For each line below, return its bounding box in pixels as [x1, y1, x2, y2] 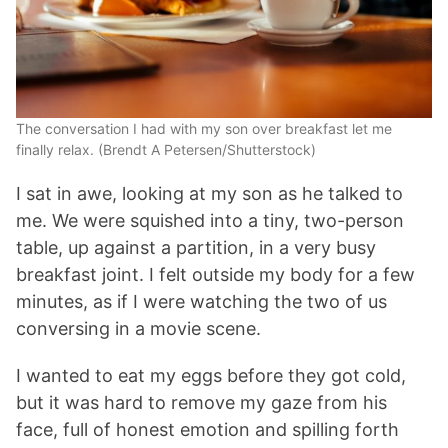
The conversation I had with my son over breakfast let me [16, 119, 392, 137]
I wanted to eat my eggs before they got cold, [16, 364, 406, 386]
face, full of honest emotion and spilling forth [16, 418, 399, 440]
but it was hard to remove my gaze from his [16, 391, 387, 413]
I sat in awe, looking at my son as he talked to [16, 182, 403, 204]
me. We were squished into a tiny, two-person [16, 209, 404, 231]
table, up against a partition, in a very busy [16, 236, 376, 258]
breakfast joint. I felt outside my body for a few [16, 263, 415, 285]
